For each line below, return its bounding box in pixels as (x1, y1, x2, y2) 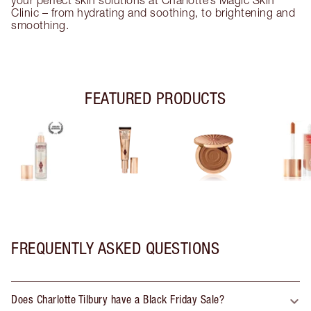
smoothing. (11, 18, 69, 31)
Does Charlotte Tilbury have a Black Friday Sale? (11, 292, 224, 305)
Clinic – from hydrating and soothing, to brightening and (11, 6, 295, 19)
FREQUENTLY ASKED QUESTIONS (11, 237, 219, 258)
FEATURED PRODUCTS (85, 87, 226, 108)
